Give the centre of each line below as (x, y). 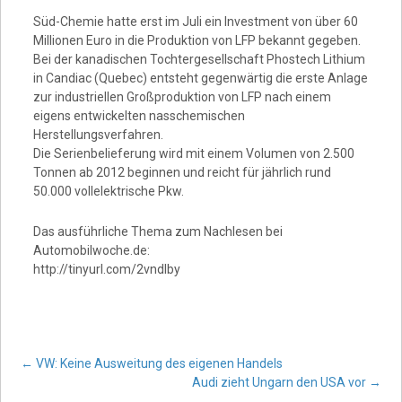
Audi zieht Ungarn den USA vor (280, 382)
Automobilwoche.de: (91, 250)
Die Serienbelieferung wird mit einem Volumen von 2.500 (193, 153)
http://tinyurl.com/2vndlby (106, 269)
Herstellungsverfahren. (98, 135)
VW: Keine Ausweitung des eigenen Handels (158, 363)
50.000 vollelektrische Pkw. (108, 191)
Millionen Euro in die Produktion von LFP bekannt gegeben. (197, 40)
